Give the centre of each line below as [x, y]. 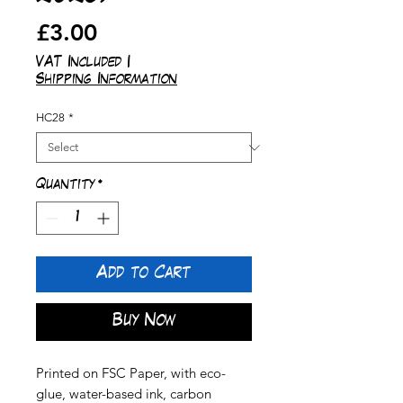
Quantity [65, 186]
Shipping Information [107, 81]
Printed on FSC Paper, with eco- [131, 373]
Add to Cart [144, 274]
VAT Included [79, 64]
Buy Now [144, 322]
